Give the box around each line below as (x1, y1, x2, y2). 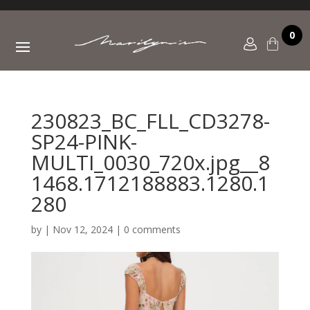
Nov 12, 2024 (52, 223, 113, 236)
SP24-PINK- (30, 127, 137, 156)
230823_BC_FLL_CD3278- (30, 107, 270, 135)
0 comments (123, 223, 181, 236)
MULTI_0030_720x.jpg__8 (30, 148, 270, 176)
